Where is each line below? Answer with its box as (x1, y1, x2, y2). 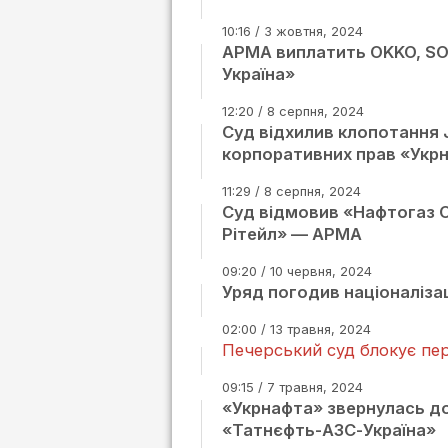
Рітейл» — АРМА (222, 224, 362, 244)
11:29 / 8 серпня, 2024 (222, 183, 361, 199)
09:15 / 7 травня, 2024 (222, 379, 363, 395)
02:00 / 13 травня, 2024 (222, 321, 371, 337)
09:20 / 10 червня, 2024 (222, 263, 372, 279)
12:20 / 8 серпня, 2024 (222, 103, 364, 119)
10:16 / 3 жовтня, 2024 (222, 23, 363, 39)
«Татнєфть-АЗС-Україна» (222, 420, 436, 440)
